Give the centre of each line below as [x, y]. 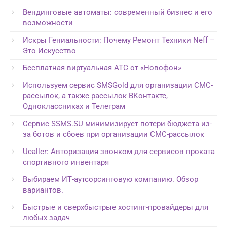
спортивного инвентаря [66, 162]
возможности [48, 23]
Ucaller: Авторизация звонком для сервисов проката [119, 151]
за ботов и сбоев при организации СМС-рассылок [113, 134]
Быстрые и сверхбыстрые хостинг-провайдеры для [116, 207]
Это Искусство [49, 50]
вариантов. [43, 190]
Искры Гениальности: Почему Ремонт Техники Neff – [119, 40]
